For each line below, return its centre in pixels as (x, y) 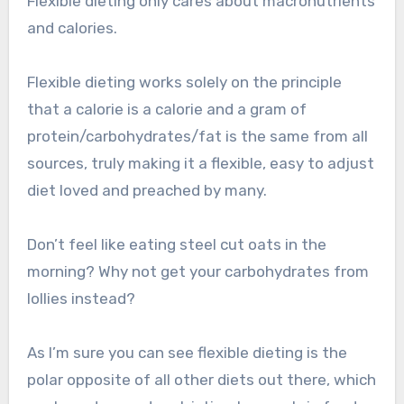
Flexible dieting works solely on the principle (184, 83)
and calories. (72, 28)
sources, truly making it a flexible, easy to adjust (200, 164)
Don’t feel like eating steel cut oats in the (176, 245)
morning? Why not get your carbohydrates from (197, 272)
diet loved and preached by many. (147, 191)
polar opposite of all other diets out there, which (201, 380)
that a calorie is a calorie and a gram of (166, 110)
